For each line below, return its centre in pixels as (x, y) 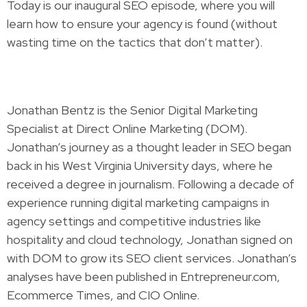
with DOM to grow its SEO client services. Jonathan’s (152, 258)
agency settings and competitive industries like (134, 221)
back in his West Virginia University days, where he (140, 165)
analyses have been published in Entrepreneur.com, (144, 277)
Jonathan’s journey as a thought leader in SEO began (149, 147)
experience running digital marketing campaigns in (138, 202)
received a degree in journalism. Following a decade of (151, 184)
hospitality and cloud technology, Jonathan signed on (150, 240)
